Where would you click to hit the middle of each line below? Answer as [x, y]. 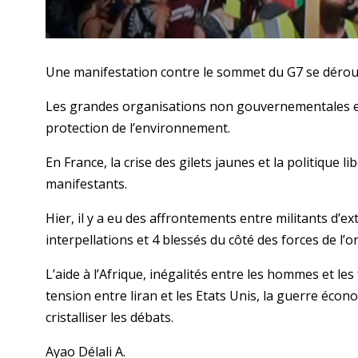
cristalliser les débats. [109, 317]
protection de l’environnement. [138, 127]
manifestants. [86, 183]
